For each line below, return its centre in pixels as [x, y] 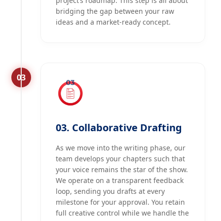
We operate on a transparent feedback [120, 181]
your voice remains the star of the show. [122, 170]
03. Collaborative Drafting [119, 128]
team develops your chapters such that [120, 159]
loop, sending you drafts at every [110, 191]
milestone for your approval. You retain [120, 202]
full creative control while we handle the [122, 213]
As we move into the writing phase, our [121, 148]
